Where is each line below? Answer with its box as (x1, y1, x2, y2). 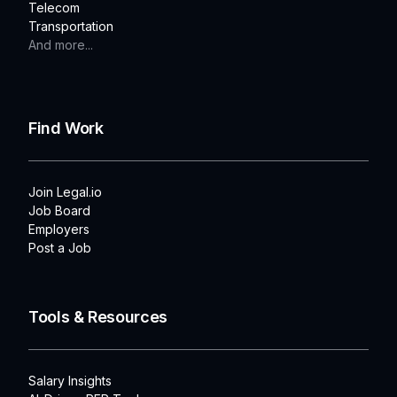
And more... (28, 36, 93, 52)
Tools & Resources (28, 307, 167, 326)
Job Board (28, 202, 90, 218)
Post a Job (28, 239, 91, 255)
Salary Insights (28, 372, 112, 388)
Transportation (28, 18, 113, 34)
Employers (28, 221, 90, 237)
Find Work (28, 118, 104, 137)
